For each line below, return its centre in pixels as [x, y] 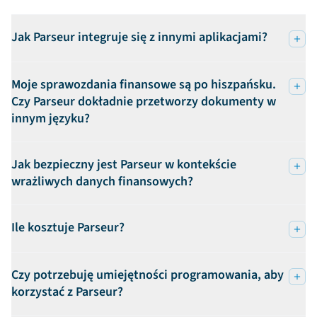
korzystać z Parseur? [67, 292]
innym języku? [51, 118]
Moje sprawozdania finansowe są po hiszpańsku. [144, 84]
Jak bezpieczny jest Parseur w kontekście [124, 164]
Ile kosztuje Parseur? [68, 227]
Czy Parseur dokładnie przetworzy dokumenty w [144, 101]
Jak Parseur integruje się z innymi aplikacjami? [139, 37]
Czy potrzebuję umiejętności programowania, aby [148, 275]
